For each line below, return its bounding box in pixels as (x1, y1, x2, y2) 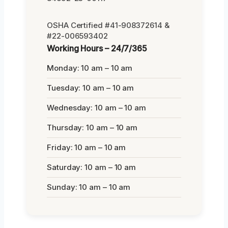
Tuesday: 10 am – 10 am (47, 82, 134, 93)
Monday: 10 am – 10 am (47, 63, 133, 73)
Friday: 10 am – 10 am (47, 142, 126, 152)
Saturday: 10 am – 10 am (47, 162, 136, 172)
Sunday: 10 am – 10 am (47, 182, 131, 192)
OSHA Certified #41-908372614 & (47, 20, 169, 30)
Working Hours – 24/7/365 (47, 43, 148, 53)
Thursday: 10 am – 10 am (47, 122, 138, 132)
